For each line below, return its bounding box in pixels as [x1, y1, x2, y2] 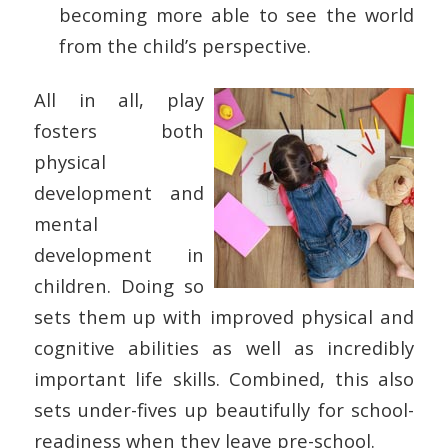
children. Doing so [33, 273, 205, 299]
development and [33, 180, 205, 206]
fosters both [33, 118, 205, 144]
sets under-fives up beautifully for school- [33, 397, 415, 423]
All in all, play [33, 87, 205, 113]
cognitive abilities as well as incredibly [33, 335, 415, 361]
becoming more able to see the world [58, 2, 415, 28]
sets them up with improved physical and [33, 304, 415, 330]
